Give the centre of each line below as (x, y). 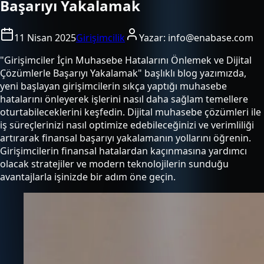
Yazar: (154, 37)
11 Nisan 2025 (45, 37)
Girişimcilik (100, 37)
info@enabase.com (211, 37)
